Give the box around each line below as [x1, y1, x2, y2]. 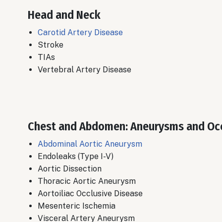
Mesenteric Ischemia [38, 201, 115, 211]
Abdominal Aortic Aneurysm [38, 139, 142, 149]
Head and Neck [28, 8, 101, 22]
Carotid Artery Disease [38, 28, 123, 38]
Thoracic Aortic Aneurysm [38, 176, 136, 186]
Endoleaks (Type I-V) [38, 152, 113, 162]
